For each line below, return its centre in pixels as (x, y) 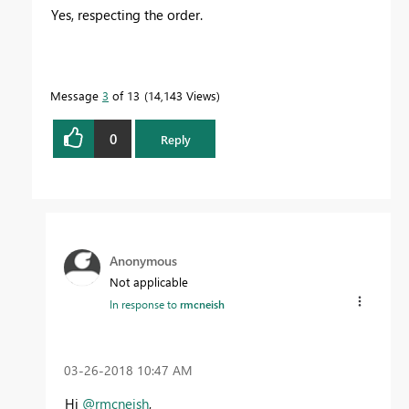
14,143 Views (182, 96)
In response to (145, 304)
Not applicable (149, 282)
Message (76, 96)
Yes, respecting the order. (127, 15)
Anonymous (143, 261)
